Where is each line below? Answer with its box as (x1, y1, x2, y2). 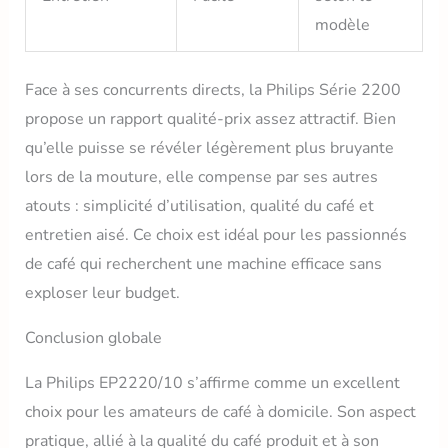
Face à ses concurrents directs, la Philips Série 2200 (24, 78, 401, 101)
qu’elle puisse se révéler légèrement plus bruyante (24, 136, 394, 159)
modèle (314, 13, 370, 36)
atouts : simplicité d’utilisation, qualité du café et (24, 194, 374, 217)
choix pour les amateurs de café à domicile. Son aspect (24, 400, 416, 423)
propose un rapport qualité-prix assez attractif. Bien (24, 107, 396, 130)
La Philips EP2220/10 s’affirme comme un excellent (24, 371, 400, 394)
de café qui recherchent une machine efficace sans (24, 252, 382, 275)
